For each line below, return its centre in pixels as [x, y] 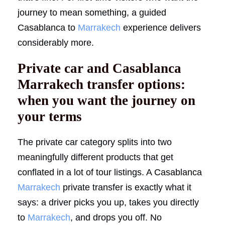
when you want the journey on [106, 100]
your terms [50, 116]
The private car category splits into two [95, 142]
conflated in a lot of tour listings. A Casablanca [110, 172]
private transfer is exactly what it [126, 187]
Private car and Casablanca [99, 68]
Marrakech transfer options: [101, 84]
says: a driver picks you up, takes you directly [108, 202]
